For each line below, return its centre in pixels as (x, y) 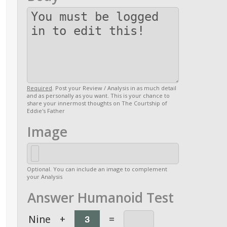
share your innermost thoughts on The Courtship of (97, 103)
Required (40, 88)
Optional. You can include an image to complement (97, 169)
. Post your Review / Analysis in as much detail (114, 88)
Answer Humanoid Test (101, 198)
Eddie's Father (46, 111)
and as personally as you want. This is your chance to (98, 96)
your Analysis (45, 177)
